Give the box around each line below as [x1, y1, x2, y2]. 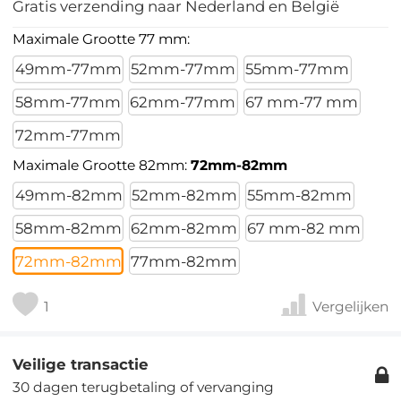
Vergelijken [311, 297, 388, 315]
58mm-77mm [14, 92, 121, 111]
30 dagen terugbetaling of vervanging [13, 378, 275, 396]
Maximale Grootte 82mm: [13, 156, 192, 174]
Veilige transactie [13, 354, 149, 373]
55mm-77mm [245, 60, 350, 79]
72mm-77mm [14, 125, 121, 144]
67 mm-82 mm [247, 219, 362, 238]
